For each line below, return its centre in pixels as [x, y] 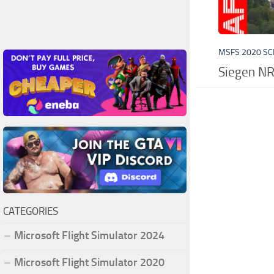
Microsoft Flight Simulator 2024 [89, 235]
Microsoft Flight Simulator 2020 [89, 262]
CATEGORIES [31, 211]
